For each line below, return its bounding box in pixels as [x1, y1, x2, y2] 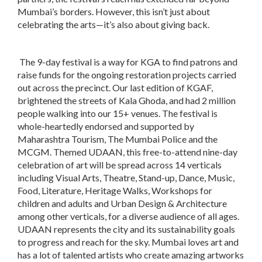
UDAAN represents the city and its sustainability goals [18, 223, 235, 235]
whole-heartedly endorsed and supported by [18, 120, 194, 132]
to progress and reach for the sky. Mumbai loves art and [18, 236, 239, 248]
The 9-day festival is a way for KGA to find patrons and [18, 56, 237, 68]
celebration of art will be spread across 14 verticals [18, 159, 222, 171]
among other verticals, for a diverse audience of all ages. [18, 211, 239, 222]
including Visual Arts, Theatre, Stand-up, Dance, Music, [18, 172, 235, 184]
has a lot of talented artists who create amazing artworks [18, 249, 244, 261]
